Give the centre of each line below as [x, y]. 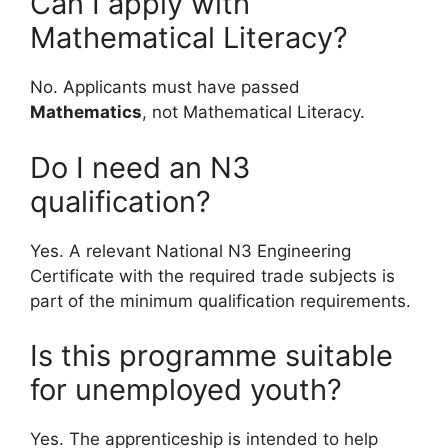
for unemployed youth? [186, 390]
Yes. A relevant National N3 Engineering [190, 250]
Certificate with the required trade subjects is [212, 275]
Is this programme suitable [211, 356]
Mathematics [86, 112]
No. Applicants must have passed [165, 87]
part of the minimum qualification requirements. [220, 300]
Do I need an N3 [140, 167]
